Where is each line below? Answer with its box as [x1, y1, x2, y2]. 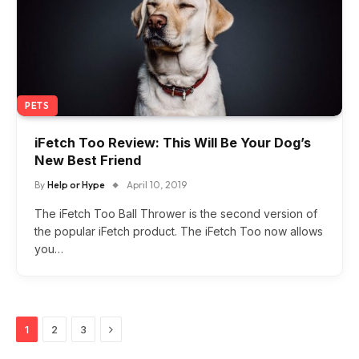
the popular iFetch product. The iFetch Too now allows [34, 224, 323, 238]
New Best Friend [34, 151, 141, 168]
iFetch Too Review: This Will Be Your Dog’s [34, 134, 311, 151]
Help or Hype [47, 178, 105, 191]
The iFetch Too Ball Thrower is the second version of [34, 206, 317, 220]
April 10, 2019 [127, 178, 187, 191]
